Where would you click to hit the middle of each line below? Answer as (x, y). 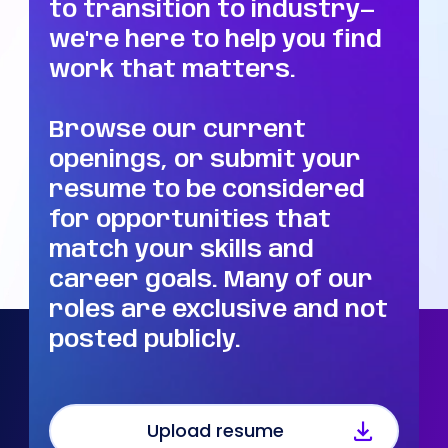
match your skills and (181, 251)
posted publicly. (144, 341)
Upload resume (215, 431)
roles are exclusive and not (218, 311)
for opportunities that (189, 221)
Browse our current (177, 131)
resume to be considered (206, 191)
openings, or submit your (204, 161)
